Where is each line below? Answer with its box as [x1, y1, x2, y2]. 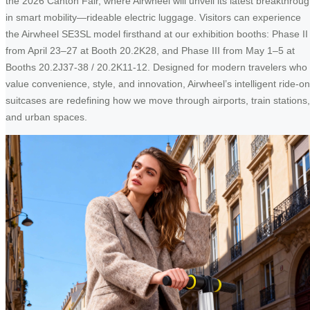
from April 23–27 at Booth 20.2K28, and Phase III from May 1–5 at [6, 44, 295, 56]
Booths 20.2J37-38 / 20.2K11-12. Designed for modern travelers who [6, 61, 307, 73]
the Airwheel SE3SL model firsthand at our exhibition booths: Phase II [6, 28, 308, 39]
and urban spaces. [6, 111, 87, 122]
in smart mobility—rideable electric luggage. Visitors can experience [6, 11, 301, 23]
